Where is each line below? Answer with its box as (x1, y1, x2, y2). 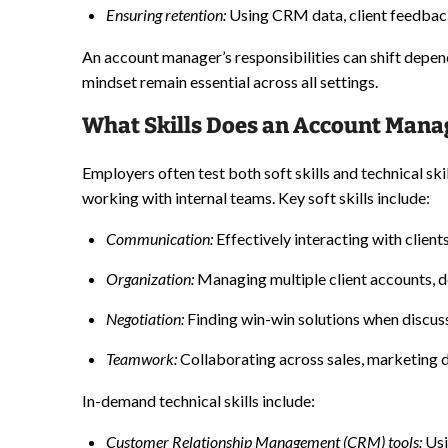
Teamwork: (106, 349, 177, 369)
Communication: (106, 229, 213, 249)
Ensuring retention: (106, 5, 226, 25)
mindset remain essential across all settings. (82, 72, 378, 92)
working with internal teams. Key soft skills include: (82, 188, 430, 208)
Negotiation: (106, 309, 184, 329)
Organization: (106, 269, 194, 289)
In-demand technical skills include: (82, 391, 315, 411)
